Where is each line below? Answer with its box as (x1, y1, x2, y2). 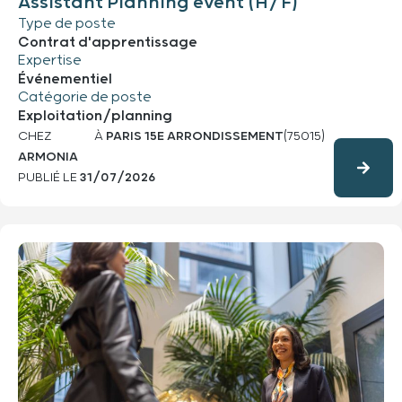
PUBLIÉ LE (18, 170, 80, 185)
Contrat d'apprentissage (18, 33, 197, 51)
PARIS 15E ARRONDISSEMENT (105, 128, 284, 144)
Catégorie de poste (18, 88, 152, 106)
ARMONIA (18, 149, 78, 164)
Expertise (18, 51, 82, 69)
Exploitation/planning (18, 107, 172, 125)
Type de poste (18, 14, 116, 32)
